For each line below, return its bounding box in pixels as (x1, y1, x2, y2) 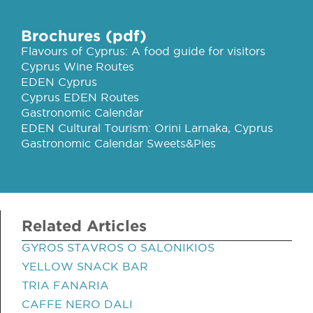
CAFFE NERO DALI (22, 298, 133, 310)
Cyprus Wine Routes (21, 60, 134, 73)
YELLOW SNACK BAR (22, 260, 148, 272)
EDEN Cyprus (21, 75, 97, 88)
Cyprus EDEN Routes (21, 91, 139, 103)
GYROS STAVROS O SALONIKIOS (22, 241, 214, 254)
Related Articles (22, 217, 147, 234)
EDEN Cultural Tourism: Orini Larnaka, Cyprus (21, 122, 273, 134)
